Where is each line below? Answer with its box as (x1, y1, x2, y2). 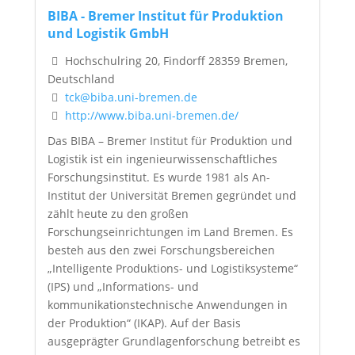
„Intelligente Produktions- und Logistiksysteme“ (47, 261, 298, 277)
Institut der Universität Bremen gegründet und (47, 188, 296, 204)
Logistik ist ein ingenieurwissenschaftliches (47, 151, 277, 167)
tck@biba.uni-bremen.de (64, 89, 197, 105)
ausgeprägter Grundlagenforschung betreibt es (47, 334, 300, 349)
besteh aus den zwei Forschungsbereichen (47, 242, 275, 258)
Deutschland (47, 71, 115, 86)
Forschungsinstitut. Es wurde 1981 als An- (47, 170, 270, 185)
